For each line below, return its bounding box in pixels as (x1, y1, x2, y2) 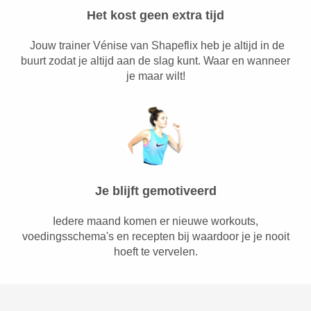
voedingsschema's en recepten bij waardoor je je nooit (22, 230, 289, 242)
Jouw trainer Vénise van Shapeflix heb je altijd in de (26, 39, 285, 51)
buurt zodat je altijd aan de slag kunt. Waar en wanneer (21, 54, 290, 67)
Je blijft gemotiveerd (94, 183, 217, 198)
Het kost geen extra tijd (87, 8, 224, 22)
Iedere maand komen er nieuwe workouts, (53, 215, 258, 227)
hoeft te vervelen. (113, 245, 198, 258)
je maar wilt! (126, 69, 185, 82)
